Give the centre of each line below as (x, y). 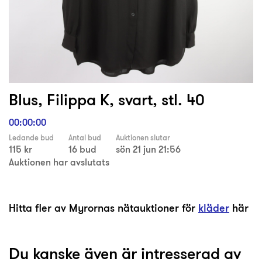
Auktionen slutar (143, 138)
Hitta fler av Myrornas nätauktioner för (104, 208)
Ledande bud (31, 138)
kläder (214, 208)
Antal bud (85, 138)
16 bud (82, 149)
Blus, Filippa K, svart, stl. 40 (107, 100)
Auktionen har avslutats (59, 162)
